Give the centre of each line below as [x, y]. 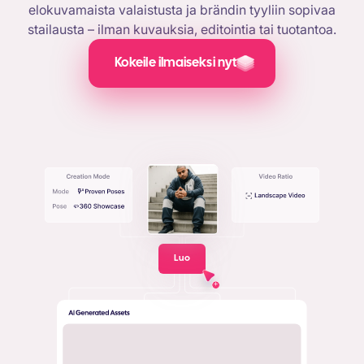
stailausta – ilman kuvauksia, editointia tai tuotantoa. [182, 29]
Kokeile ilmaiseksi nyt [175, 63]
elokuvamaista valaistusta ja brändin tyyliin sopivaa [182, 10]
